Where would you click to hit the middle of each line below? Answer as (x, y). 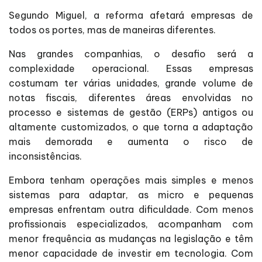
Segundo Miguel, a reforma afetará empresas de (131, 15)
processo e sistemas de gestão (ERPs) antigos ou (131, 112)
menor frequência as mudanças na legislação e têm (131, 238)
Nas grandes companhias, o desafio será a (131, 54)
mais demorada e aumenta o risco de (131, 141)
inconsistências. (45, 156)
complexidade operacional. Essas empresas (131, 68)
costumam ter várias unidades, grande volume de (131, 83)
